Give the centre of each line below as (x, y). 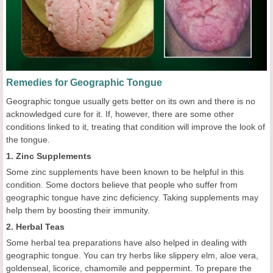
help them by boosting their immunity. (78, 210)
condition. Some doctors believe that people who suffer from (122, 184)
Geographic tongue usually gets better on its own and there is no (131, 101)
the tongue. (28, 139)
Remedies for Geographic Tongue (84, 82)
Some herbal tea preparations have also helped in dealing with (126, 242)
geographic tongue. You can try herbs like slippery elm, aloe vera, (132, 255)
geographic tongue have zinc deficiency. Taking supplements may (132, 197)
